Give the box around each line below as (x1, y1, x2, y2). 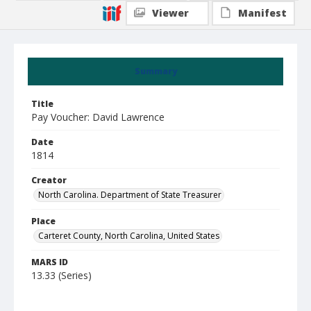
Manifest (238, 6, 287, 19)
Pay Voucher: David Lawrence (31, 110, 165, 124)
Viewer (152, 6, 189, 19)
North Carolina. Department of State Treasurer (38, 189, 221, 201)
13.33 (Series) (31, 269, 92, 282)
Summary (134, 65, 177, 77)
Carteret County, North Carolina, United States (38, 230, 219, 242)
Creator (31, 174, 67, 186)
